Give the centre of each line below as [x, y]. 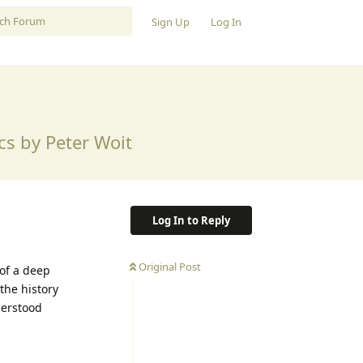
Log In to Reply [191, 220]
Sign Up [171, 21]
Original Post [170, 266]
